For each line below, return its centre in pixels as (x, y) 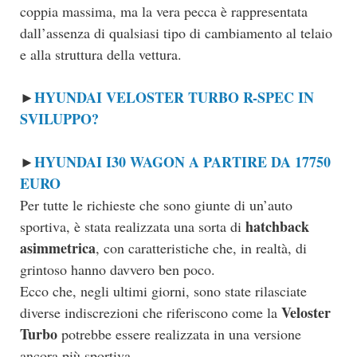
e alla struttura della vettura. (101, 55)
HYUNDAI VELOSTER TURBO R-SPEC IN (174, 98)
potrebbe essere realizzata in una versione (179, 334)
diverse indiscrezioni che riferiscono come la (151, 313)
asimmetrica (58, 248)
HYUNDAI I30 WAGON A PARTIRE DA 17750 (182, 162)
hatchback (277, 227)
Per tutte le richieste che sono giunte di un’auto (156, 205)
